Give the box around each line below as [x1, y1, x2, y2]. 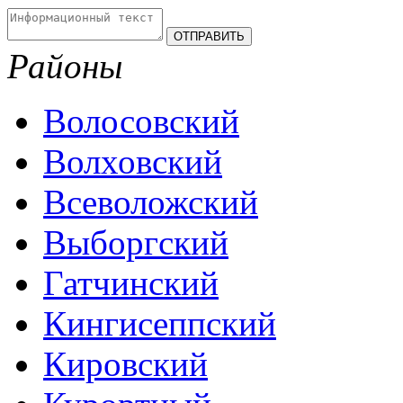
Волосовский [43, 101, 239, 140]
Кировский [43, 344, 208, 383]
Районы [7, 46, 122, 85]
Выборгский [43, 222, 228, 262]
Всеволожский [43, 182, 258, 221]
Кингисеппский [43, 303, 276, 343]
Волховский [43, 141, 222, 181]
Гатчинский [43, 263, 219, 302]
